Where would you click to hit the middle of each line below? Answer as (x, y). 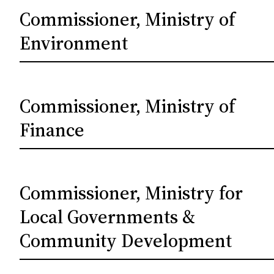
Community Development (126, 241)
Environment (74, 43)
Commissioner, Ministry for (131, 193)
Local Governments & (108, 217)
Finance (52, 130)
